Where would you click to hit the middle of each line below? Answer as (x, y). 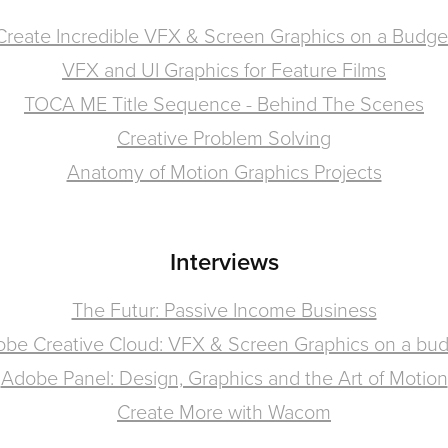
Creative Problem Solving (224, 137)
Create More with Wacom (224, 411)
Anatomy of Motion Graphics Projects (224, 171)
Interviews (224, 262)
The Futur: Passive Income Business (224, 309)
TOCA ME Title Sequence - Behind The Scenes (224, 103)
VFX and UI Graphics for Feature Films (224, 69)
